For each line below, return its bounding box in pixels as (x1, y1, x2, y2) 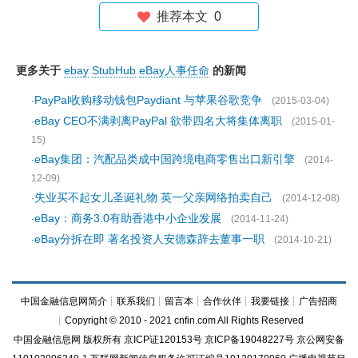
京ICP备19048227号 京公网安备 (202, 333, 344, 345)
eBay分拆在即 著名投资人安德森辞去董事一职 (34, 232, 265, 245)
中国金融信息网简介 (21, 295, 107, 307)
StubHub (92, 63, 136, 77)
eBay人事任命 (139, 63, 209, 77)
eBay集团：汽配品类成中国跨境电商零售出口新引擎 (34, 152, 295, 165)
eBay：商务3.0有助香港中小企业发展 (34, 211, 221, 225)
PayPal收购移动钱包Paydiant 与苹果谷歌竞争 (34, 93, 262, 106)
